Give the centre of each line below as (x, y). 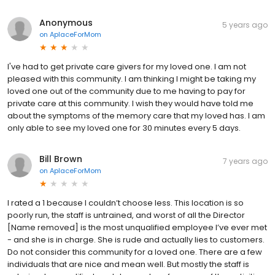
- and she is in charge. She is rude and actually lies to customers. (136, 239)
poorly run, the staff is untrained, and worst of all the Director (126, 215)
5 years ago (245, 25)
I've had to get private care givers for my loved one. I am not (127, 66)
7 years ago (245, 161)
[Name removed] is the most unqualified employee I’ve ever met (137, 227)
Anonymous (66, 22)
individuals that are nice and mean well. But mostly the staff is (128, 264)
